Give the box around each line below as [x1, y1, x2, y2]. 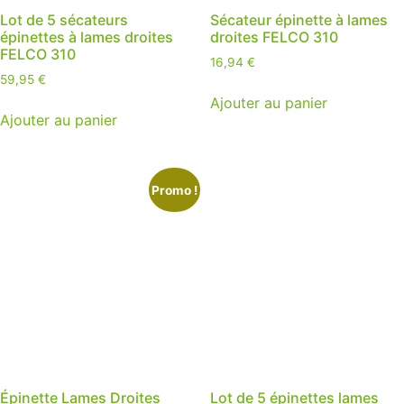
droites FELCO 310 [209, 27, 338, 46]
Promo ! [151, 182, 198, 197]
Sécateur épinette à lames [209, 10, 388, 29]
